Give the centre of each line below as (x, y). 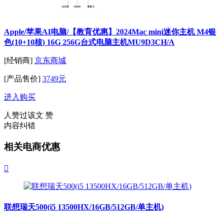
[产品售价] (22, 79)
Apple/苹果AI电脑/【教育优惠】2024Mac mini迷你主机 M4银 (110, 32)
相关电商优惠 (32, 147)
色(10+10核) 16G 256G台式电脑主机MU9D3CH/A (89, 42)
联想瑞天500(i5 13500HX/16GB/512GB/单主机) (84, 207)
